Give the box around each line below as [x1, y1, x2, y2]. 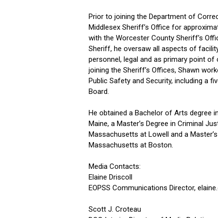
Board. [89, 87, 111, 96]
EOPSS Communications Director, [89, 183, 198, 192]
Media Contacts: [89, 162, 141, 171]
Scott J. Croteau [89, 205, 141, 214]
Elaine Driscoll [89, 173, 132, 182]
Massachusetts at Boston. [89, 141, 173, 149]
